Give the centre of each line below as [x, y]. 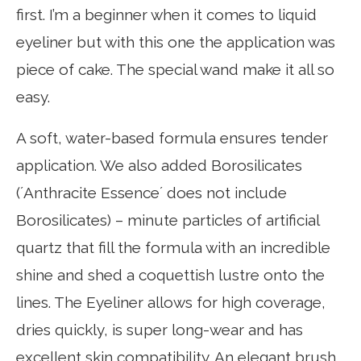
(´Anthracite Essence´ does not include [151, 193]
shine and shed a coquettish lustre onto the [170, 275]
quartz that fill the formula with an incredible [173, 247]
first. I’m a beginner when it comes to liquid [166, 15]
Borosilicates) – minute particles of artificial [168, 220]
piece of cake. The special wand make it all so [175, 69]
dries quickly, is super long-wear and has [160, 330]
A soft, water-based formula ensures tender [172, 138]
